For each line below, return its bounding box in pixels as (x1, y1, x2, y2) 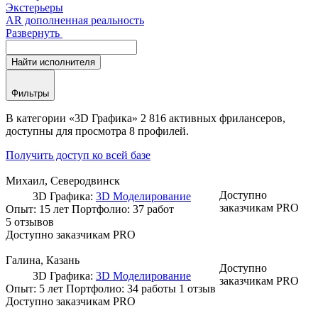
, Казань (40, 253, 79, 266)
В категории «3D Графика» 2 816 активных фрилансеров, (6, 111, 285, 124)
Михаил (6, 174, 45, 187)
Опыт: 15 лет (6, 202, 72, 215)
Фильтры (11, 87, 49, 99)
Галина (6, 253, 40, 266)
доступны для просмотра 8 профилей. (6, 124, 189, 137)
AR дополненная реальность (6, 13, 144, 26)
